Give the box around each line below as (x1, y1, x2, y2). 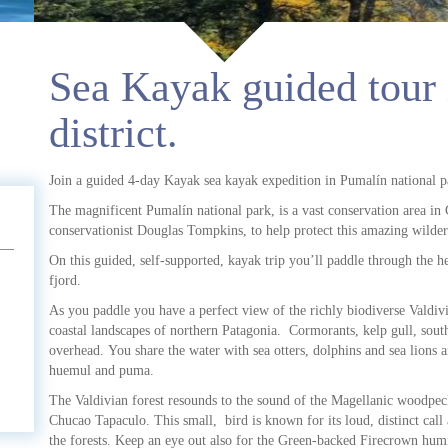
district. (49, 110, 178, 156)
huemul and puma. (49, 363, 154, 378)
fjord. (49, 273, 81, 288)
